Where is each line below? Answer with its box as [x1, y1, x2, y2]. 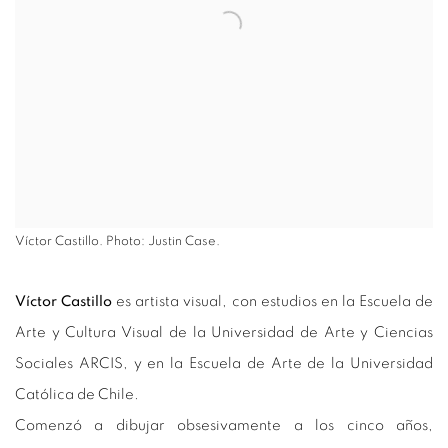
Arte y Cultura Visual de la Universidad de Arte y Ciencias [15, 324, 433, 340]
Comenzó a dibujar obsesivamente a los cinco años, [15, 417, 433, 433]
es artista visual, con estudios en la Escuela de [112, 293, 434, 309]
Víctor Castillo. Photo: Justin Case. [15, 234, 220, 248]
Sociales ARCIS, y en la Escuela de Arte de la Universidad [15, 355, 433, 371]
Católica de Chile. [15, 386, 142, 402]
